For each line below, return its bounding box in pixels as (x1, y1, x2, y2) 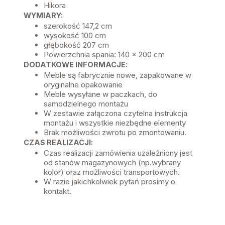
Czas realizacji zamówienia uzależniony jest (44, 148, 192, 158)
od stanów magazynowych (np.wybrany (44, 157, 181, 167)
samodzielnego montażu (44, 98, 128, 108)
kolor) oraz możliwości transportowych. (44, 167, 180, 177)
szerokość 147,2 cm (44, 21, 112, 31)
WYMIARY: (24, 11, 63, 20)
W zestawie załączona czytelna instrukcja (44, 108, 187, 118)
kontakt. (44, 186, 71, 196)
